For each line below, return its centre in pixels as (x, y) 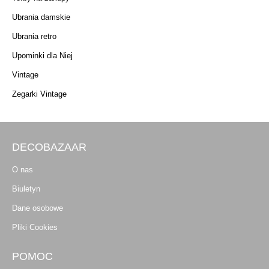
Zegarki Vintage (39, 94)
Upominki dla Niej (42, 55)
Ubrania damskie (41, 17)
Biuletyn (26, 189)
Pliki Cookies (35, 227)
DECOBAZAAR (49, 147)
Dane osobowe (38, 208)
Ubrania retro (34, 36)
